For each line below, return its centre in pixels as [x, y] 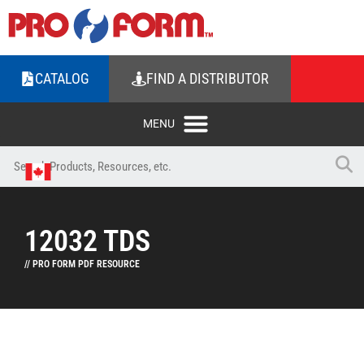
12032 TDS [87, 241]
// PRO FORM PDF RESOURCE [82, 264]
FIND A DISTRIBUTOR [207, 78]
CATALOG [62, 78]
